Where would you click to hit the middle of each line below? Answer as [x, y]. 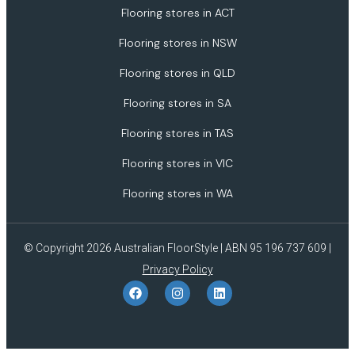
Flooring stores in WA [177, 193]
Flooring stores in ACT [177, 12]
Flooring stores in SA [177, 103]
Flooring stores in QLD [177, 73]
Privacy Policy [177, 269]
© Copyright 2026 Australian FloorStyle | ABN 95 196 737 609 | [177, 248]
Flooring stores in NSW [177, 42]
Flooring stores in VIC [177, 163]
